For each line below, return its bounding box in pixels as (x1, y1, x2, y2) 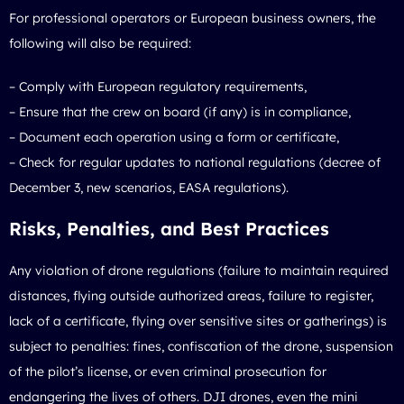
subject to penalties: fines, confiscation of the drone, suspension (9, 337, 393, 354)
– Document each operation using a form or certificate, (9, 128, 339, 145)
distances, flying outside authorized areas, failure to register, (9, 287, 373, 304)
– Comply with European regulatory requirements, (9, 78, 307, 95)
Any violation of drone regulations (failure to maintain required (9, 262, 389, 279)
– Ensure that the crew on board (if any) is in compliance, (9, 103, 351, 120)
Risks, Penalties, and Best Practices (9, 216, 329, 240)
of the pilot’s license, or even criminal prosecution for (9, 363, 326, 380)
